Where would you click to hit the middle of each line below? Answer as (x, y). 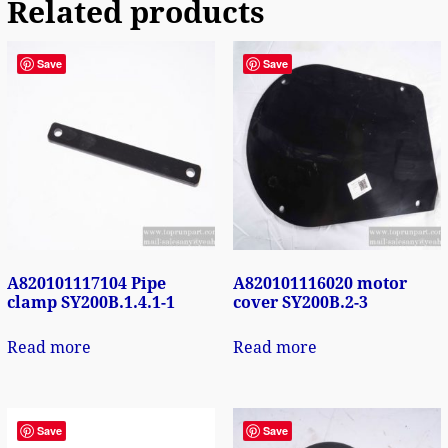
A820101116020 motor (319, 283)
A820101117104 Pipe (86, 283)
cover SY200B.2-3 (300, 302)
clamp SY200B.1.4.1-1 (90, 302)
